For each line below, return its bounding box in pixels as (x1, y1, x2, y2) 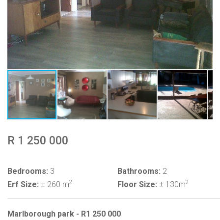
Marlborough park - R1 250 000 (7, 209, 121, 219)
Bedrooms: (7, 166, 48, 176)
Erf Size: (7, 180, 39, 189)
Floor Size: (117, 180, 157, 189)
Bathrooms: (117, 166, 161, 176)
